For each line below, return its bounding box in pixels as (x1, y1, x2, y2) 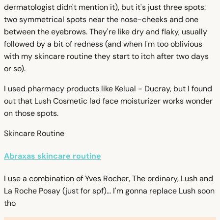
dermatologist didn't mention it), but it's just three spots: (4, 1, 206, 12)
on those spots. (4, 108, 58, 118)
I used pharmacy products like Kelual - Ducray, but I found (4, 83, 212, 94)
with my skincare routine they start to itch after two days (4, 51, 209, 61)
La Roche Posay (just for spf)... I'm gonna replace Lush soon (4, 186, 215, 196)
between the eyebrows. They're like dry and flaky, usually (4, 26, 207, 37)
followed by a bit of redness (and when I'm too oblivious (4, 38, 202, 49)
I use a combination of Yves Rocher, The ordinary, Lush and (4, 173, 213, 184)
